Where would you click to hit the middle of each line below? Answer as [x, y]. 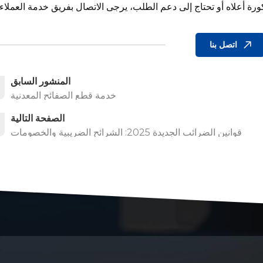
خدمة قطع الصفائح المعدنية [63, 96]
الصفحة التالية [37, 119]
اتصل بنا [223, 44]
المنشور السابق [40, 82]
